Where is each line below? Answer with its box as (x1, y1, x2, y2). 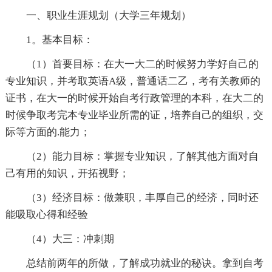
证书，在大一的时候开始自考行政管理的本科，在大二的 (5, 92, 263, 104)
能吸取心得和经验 (5, 208, 88, 220)
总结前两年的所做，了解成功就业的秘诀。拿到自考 (5, 257, 263, 269)
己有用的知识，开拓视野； (5, 167, 129, 179)
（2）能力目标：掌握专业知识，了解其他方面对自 (5, 150, 259, 162)
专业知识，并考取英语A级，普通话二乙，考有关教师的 (5, 75, 260, 87)
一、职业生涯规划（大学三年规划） (5, 9, 191, 21)
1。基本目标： (5, 33, 93, 46)
